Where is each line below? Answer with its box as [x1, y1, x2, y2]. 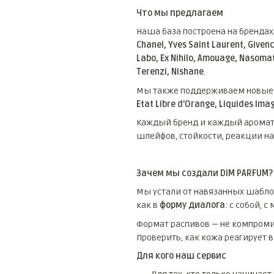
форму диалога [159, 200, 225, 211]
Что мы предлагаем [136, 7, 223, 18]
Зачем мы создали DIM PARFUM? [136, 168, 273, 179]
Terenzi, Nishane [136, 67, 204, 78]
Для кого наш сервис [136, 251, 226, 261]
